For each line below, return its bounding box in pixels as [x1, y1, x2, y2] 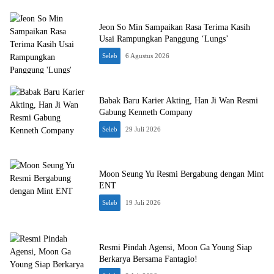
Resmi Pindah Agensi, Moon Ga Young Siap [99, 243, 252, 252]
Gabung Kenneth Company [99, 108, 193, 117]
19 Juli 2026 [125, 199, 161, 206]
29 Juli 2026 [125, 125, 161, 133]
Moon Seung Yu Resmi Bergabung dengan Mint [99, 169, 264, 179]
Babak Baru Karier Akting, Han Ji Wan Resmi [99, 96, 258, 105]
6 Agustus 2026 [125, 52, 170, 59]
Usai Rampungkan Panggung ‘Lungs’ [99, 34, 229, 43]
